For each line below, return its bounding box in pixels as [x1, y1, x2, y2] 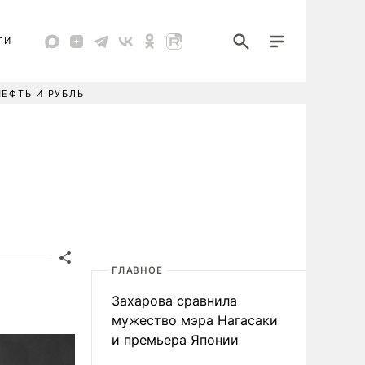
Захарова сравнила [112, 292, 237, 309]
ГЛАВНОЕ [112, 265, 164, 276]
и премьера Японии [112, 332, 239, 348]
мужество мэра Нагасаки [112, 312, 278, 328]
